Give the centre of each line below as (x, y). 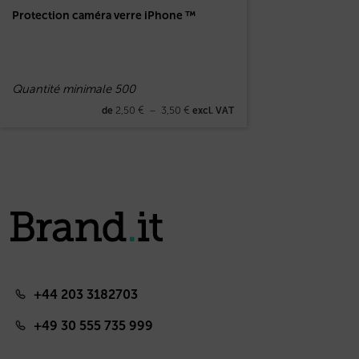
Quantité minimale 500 (74, 89)
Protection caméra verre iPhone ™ (104, 16)
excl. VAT (212, 110)
